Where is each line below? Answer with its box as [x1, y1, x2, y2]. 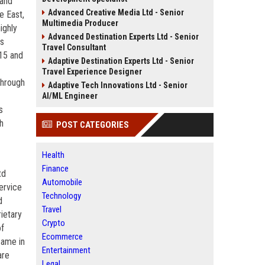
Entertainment [42, 245, 91, 256]
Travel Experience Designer [42, 67, 142, 76]
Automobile [42, 177, 82, 188]
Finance [42, 163, 69, 174]
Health [42, 150, 64, 160]
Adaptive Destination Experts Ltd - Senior [48, 56, 194, 66]
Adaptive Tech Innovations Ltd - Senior [48, 80, 188, 90]
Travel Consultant [42, 43, 106, 52]
